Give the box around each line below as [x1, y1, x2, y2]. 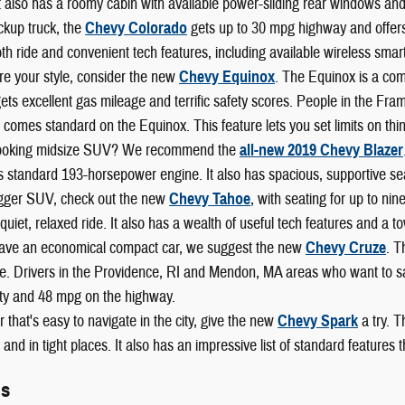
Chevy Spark [278, 310, 358, 331]
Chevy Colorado [85, 17, 187, 38]
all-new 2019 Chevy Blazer [240, 139, 403, 160]
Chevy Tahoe [169, 188, 250, 209]
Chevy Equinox [179, 66, 275, 87]
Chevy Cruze [306, 237, 386, 258]
